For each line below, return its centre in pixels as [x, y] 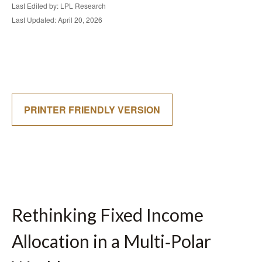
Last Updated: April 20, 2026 [57, 20]
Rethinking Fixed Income [108, 215]
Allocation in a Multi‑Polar [111, 241]
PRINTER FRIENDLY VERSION [92, 110]
